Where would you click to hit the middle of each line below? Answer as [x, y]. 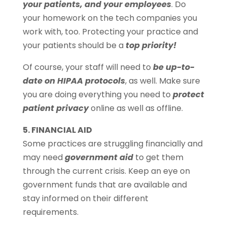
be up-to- [174, 67]
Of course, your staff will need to [88, 67]
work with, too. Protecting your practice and [110, 32]
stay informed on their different [85, 199]
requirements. [50, 212]
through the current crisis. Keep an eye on [106, 171]
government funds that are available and [105, 185]
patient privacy [55, 108]
